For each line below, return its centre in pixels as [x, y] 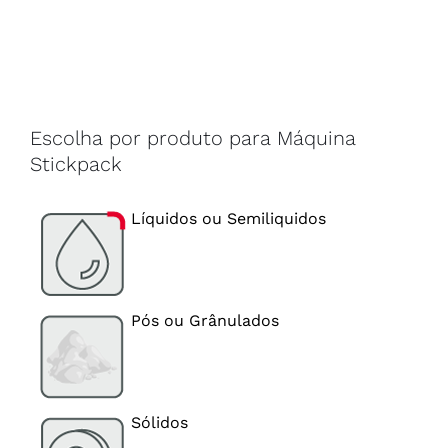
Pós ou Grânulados [205, 321]
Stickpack [76, 163]
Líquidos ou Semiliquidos [228, 219]
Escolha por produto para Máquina [193, 137]
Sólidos [159, 423]
